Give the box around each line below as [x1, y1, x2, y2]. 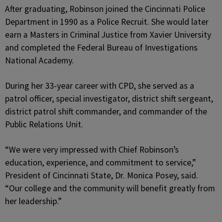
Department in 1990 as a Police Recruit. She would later [5, 16, 209, 27]
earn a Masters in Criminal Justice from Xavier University [5, 29, 211, 40]
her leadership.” [5, 196, 61, 207]
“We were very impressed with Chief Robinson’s [5, 144, 179, 155]
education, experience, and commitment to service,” [5, 157, 196, 168]
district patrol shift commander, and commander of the [5, 106, 207, 117]
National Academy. [5, 55, 74, 66]
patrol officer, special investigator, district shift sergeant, [5, 93, 213, 104]
